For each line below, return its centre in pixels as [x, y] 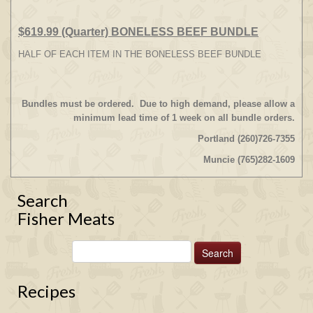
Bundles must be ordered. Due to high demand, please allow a [158, 103]
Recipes [46, 291]
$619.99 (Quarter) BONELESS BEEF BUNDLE [138, 31]
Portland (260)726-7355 [246, 138]
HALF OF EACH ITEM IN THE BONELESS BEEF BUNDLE [140, 54]
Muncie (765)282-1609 [249, 159]
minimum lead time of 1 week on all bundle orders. [184, 117]
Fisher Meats [66, 218]
